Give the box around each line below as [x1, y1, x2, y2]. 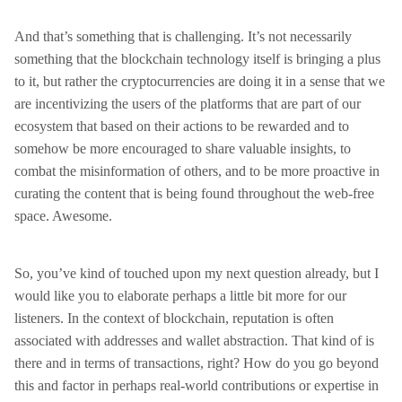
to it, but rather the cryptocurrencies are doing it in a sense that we [14, 74, 385, 89]
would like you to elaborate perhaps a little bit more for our [14, 288, 346, 303]
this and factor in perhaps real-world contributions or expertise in [14, 378, 379, 393]
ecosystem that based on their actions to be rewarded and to [14, 118, 349, 134]
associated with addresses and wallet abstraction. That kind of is [14, 333, 374, 348]
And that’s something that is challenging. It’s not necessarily [14, 29, 352, 44]
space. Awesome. [14, 208, 112, 223]
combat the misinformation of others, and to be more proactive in [14, 163, 380, 179]
